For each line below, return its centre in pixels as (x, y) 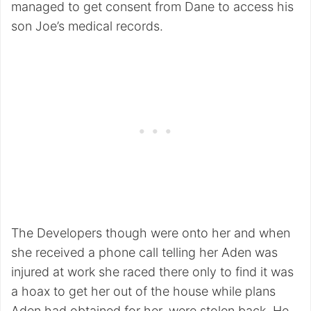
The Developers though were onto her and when (151, 233)
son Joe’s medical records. (87, 26)
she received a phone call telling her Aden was (144, 253)
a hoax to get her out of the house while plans (143, 292)
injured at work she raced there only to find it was (152, 272)
